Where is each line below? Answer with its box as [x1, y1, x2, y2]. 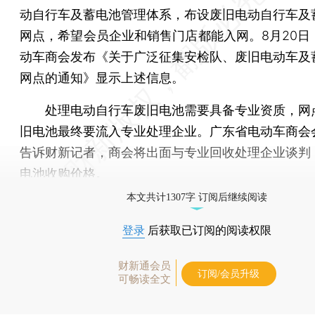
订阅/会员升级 [198, 268, 259, 279]
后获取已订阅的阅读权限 [145, 224, 271, 236]
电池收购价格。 [20, 165, 108, 181]
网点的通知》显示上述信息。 [20, 70, 184, 85]
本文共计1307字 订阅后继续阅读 [127, 191, 267, 202]
